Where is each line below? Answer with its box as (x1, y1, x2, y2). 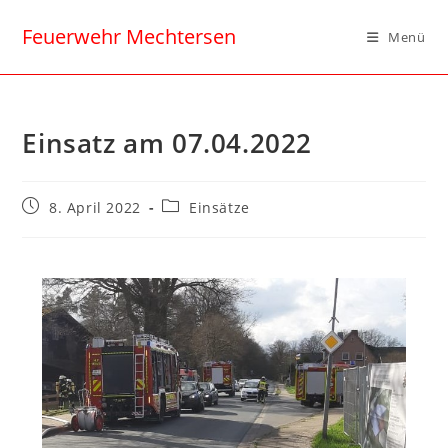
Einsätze (189, 198, 250, 217)
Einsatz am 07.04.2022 (22, 125, 313, 161)
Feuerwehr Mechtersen (22, 23, 237, 50)
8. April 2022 (49, 198, 141, 217)
